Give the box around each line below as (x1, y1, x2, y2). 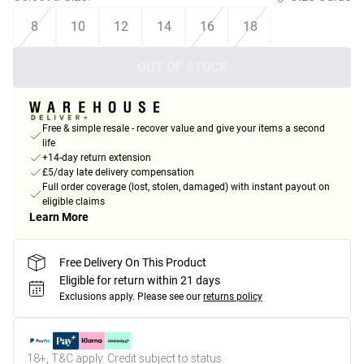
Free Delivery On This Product (59, 255, 206, 269)
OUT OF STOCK (136, 59, 227, 75)
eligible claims (42, 196, 105, 208)
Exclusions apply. (59, 291, 135, 303)
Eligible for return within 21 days (59, 274, 220, 288)
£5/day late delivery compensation (42, 167, 194, 179)
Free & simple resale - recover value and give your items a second (42, 123, 325, 135)
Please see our (137, 291, 201, 303)
